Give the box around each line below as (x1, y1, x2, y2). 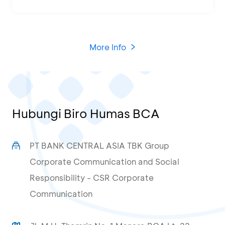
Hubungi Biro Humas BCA (12, 105, 160, 122)
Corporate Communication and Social (30, 156, 180, 167)
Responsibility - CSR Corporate (30, 172, 154, 183)
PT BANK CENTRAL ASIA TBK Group (30, 140, 170, 151)
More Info (89, 42, 126, 53)
